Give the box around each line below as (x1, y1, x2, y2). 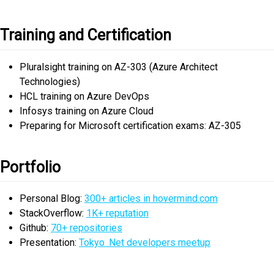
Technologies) (20, 75, 80, 87)
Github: (20, 222, 51, 234)
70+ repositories (51, 222, 122, 234)
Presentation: (20, 237, 79, 249)
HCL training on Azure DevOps (20, 90, 149, 102)
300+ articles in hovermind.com (84, 193, 218, 205)
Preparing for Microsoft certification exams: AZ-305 (20, 119, 241, 131)
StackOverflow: (20, 207, 86, 220)
